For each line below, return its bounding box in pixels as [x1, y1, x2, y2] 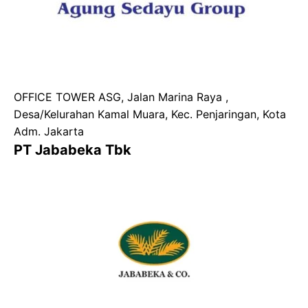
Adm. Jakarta [14, 124, 84, 139]
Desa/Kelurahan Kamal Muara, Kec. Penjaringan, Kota [14, 107, 286, 122]
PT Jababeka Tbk [14, 142, 131, 159]
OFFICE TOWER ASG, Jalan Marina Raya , [14, 90, 228, 104]
